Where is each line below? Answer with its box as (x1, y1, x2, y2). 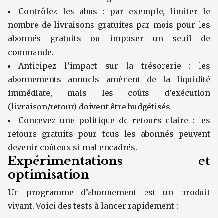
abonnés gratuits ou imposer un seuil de (8, 34, 210, 43)
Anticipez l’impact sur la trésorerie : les (18, 61, 210, 71)
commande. (8, 47, 54, 57)
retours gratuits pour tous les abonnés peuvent (8, 129, 210, 139)
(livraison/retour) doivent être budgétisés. (8, 102, 172, 111)
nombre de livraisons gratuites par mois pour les (8, 20, 210, 30)
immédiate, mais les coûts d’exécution (8, 88, 210, 98)
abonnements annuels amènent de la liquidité (8, 74, 210, 84)
